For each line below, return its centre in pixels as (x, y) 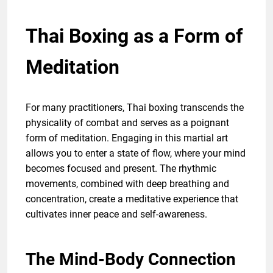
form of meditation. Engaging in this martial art (127, 138)
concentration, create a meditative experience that (132, 199)
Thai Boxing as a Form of (134, 36)
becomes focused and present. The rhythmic (121, 169)
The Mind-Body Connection (131, 260)
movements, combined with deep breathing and (127, 184)
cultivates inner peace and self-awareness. (116, 214)
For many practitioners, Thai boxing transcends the (135, 108)
